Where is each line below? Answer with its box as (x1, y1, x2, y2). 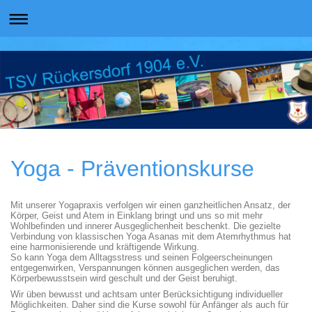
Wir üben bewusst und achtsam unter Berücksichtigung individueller (10, 289, 283, 299)
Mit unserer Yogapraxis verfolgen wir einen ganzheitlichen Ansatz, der (10, 200, 290, 210)
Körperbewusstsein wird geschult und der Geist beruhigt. (10, 273, 237, 283)
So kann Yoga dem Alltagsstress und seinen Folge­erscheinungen (10, 252, 272, 263)
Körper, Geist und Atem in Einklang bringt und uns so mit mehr (10, 210, 263, 221)
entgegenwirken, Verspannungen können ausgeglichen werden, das (10, 263, 280, 273)
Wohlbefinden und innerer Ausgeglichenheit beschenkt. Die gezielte (10, 221, 281, 231)
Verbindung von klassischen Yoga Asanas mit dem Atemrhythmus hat (10, 231, 291, 242)
